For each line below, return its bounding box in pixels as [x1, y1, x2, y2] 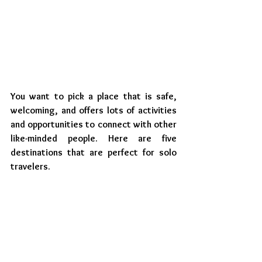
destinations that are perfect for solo [11, 147, 177, 158]
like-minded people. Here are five [11, 133, 177, 144]
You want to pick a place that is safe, [11, 91, 177, 102]
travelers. [11, 161, 50, 173]
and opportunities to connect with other [11, 119, 177, 130]
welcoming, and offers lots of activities [11, 105, 177, 116]
